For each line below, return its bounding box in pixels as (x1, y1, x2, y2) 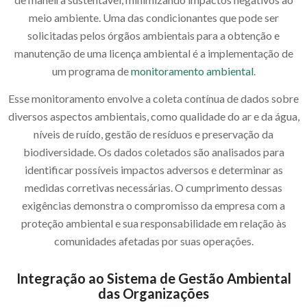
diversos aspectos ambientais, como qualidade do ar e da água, (8, 109, 299, 123)
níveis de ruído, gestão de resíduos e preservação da (34, 127, 273, 140)
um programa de (51, 64, 131, 78)
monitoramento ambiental (130, 64, 254, 78)
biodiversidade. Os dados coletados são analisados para (23, 145, 284, 158)
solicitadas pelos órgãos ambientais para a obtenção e (27, 29, 280, 42)
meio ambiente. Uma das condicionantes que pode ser (28, 11, 279, 25)
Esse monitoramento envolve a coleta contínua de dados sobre (8, 91, 299, 105)
